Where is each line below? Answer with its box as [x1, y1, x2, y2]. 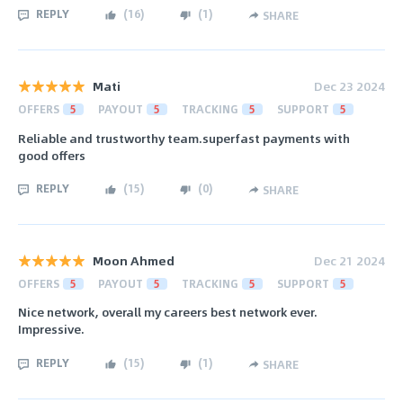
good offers [18, 145, 85, 165]
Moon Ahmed [93, 251, 175, 271]
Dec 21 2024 [314, 251, 385, 271]
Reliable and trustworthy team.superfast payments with [18, 128, 350, 148]
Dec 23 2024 [314, 76, 385, 96]
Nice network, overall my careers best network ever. [18, 302, 318, 322]
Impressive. [18, 319, 85, 339]
